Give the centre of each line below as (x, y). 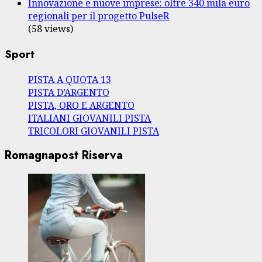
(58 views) (51, 29)
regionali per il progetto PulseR (99, 16)
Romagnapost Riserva (64, 156)
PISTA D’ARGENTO (69, 92)
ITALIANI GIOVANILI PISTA (89, 118)
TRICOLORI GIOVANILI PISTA (94, 131)
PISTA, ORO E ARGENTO (81, 105)
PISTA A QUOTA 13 (70, 79)
